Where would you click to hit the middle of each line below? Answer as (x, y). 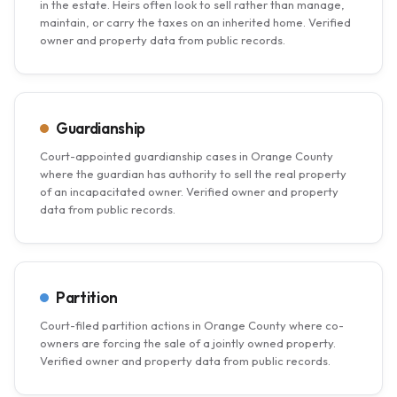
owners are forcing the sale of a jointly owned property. (188, 343)
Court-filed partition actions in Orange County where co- (192, 325)
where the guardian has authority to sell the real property (193, 174)
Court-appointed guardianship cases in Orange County (187, 156)
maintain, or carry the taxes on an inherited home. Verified (195, 22)
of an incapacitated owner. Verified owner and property (189, 191)
